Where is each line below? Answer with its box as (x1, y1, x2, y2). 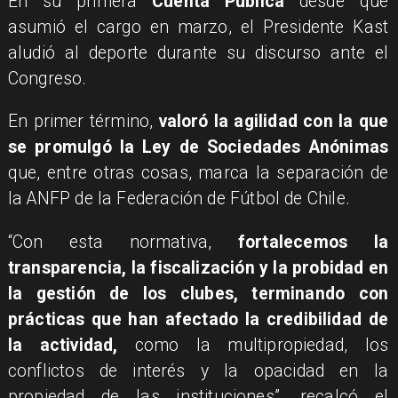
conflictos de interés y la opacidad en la (7, 360, 389, 381)
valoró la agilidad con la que (158, 111, 389, 132)
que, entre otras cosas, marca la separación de (7, 163, 389, 184)
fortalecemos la (237, 231, 389, 252)
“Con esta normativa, (7, 231, 238, 252)
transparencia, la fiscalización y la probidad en (7, 257, 389, 278)
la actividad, (7, 334, 118, 355)
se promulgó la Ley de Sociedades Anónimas (7, 137, 389, 158)
